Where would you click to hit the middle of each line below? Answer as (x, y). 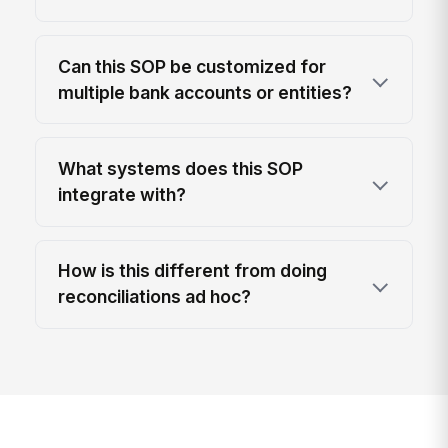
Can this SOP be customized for (192, 66)
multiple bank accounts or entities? (205, 92)
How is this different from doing (193, 271)
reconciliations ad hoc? (155, 297)
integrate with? (122, 195)
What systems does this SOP (181, 169)
